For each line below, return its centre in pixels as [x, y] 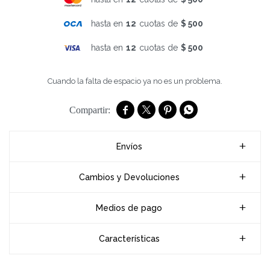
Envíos [129, 146]
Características [129, 239]
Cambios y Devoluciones [129, 177]
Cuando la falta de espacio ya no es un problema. [135, 81]
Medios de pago [129, 208]
